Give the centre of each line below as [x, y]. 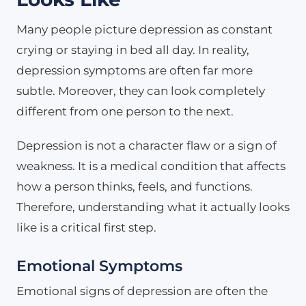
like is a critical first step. [86, 227]
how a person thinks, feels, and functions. [135, 186]
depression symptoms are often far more [135, 70]
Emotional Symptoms [99, 266]
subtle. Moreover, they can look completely [141, 91]
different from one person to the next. [125, 111]
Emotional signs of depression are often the [142, 291]
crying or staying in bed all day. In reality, [133, 50]
